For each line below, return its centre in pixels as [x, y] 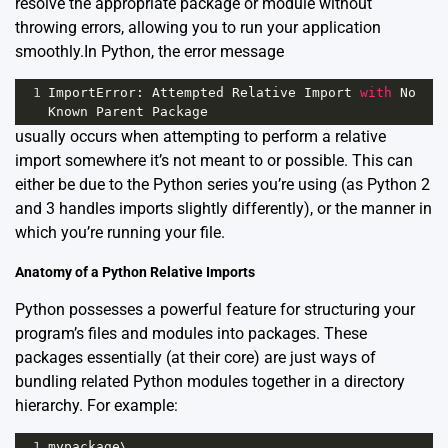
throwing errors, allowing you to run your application [198, 27]
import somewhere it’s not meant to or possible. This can [214, 160]
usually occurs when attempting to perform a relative [200, 136]
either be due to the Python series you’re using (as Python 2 [222, 184]
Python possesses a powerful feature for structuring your [215, 310]
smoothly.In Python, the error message [149, 51]
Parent [120, 111]
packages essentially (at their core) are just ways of [195, 358]
